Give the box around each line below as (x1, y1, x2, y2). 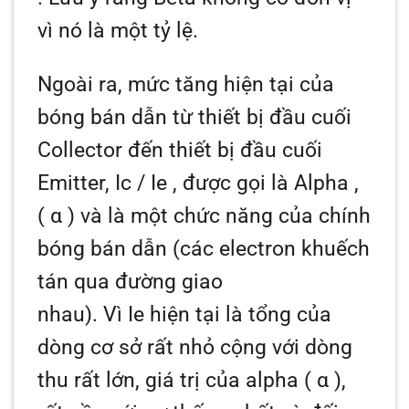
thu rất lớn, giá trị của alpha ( (37, 368, 318, 393)
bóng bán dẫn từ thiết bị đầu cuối (37, 105, 352, 131)
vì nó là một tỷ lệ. (37, 18, 199, 44)
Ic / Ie (115, 171, 168, 196)
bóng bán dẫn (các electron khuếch (37, 236, 371, 262)
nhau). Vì (37, 302, 129, 328)
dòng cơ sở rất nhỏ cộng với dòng (37, 335, 353, 361)
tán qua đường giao (37, 269, 224, 295)
